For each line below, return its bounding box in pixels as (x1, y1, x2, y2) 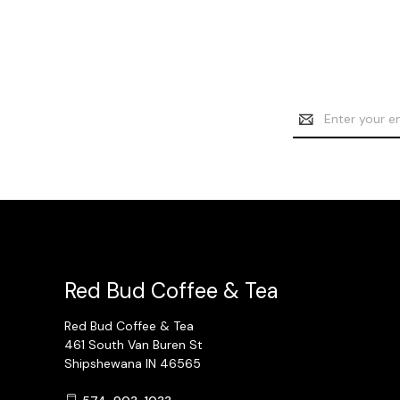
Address (293, 120, 341, 137)
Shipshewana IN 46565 (64, 354, 201, 371)
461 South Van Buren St (64, 336, 203, 353)
